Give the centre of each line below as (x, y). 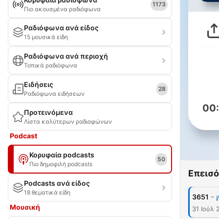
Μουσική (25, 207)
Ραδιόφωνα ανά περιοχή (66, 56)
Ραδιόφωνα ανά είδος (61, 28)
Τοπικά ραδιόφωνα (51, 65)
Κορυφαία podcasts (62, 155)
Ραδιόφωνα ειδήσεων (54, 94)
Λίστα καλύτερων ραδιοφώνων (68, 121)
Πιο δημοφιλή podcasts (61, 164)
